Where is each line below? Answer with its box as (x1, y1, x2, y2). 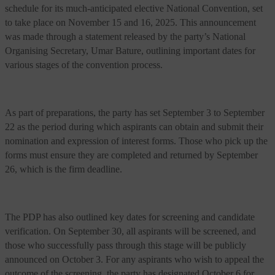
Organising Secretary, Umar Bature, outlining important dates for (5, 45, 255, 56)
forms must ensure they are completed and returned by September (5, 150, 258, 160)
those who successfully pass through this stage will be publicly (5, 240, 246, 250)
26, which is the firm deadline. (5, 164, 122, 174)
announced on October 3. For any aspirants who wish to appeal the (5, 254, 264, 265)
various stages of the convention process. (5, 60, 163, 70)
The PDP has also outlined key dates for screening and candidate (5, 212, 255, 222)
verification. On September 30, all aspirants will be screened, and (5, 226, 256, 236)
